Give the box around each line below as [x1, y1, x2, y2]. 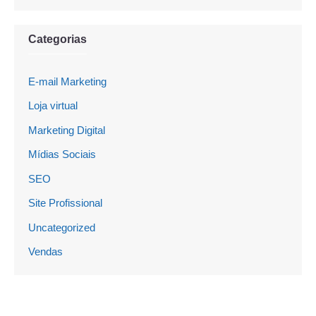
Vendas [28, 245, 63, 258]
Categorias [28, 32, 87, 45]
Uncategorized [28, 221, 95, 233]
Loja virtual [28, 99, 78, 112]
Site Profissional [28, 197, 102, 209]
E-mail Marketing [28, 75, 107, 87]
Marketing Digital [28, 123, 105, 136]
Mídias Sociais [28, 148, 96, 161]
